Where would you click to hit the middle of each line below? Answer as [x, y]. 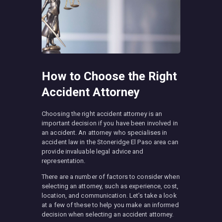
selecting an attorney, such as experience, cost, [110, 186]
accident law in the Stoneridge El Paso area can [110, 142]
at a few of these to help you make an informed [110, 205]
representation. [64, 161]
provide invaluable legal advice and [93, 151]
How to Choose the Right [109, 76]
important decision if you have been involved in [110, 123]
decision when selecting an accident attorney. [108, 214]
